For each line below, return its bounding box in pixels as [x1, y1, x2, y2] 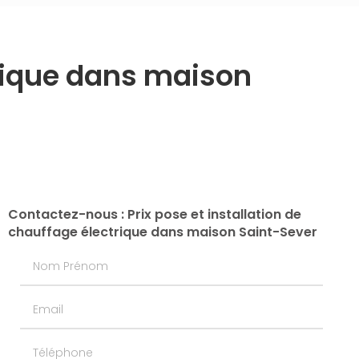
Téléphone [18, 333, 87, 353]
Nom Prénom [18, 247, 99, 266]
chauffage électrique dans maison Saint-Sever [7, 223, 317, 241]
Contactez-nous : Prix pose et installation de [7, 205, 301, 224]
